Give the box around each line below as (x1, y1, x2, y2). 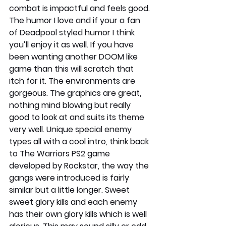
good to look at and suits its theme (9, 111, 146, 123)
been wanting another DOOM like (9, 50, 140, 63)
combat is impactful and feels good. (9, 2, 152, 14)
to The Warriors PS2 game (9, 147, 112, 159)
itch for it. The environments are (9, 75, 137, 87)
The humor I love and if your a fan (9, 14, 142, 26)
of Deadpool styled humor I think (9, 26, 137, 38)
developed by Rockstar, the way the (9, 159, 151, 172)
